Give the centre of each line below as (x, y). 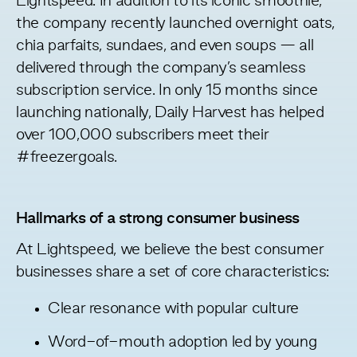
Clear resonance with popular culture (174, 309)
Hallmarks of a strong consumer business (158, 219)
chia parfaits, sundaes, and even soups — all (165, 46)
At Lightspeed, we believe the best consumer (170, 250)
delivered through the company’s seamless (161, 68)
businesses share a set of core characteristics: (173, 272)
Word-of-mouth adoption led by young (182, 342)
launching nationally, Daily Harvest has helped (170, 113)
